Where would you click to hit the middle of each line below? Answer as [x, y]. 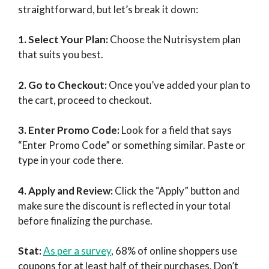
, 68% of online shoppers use [174, 251]
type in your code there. [71, 160]
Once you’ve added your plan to [179, 85]
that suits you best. [61, 55]
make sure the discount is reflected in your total [124, 205]
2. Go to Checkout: [62, 85]
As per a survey [77, 251]
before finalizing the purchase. [85, 220]
